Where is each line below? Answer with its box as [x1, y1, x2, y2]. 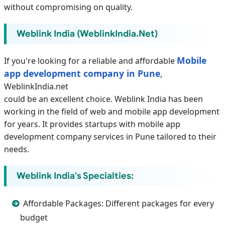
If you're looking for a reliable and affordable [4, 55, 177, 67]
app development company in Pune [4, 67, 160, 80]
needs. [4, 144, 29, 155]
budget [20, 212, 48, 223]
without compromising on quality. [4, 2, 133, 13]
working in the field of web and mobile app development [4, 106, 219, 118]
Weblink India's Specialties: [17, 170, 134, 182]
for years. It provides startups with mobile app [4, 119, 180, 130]
